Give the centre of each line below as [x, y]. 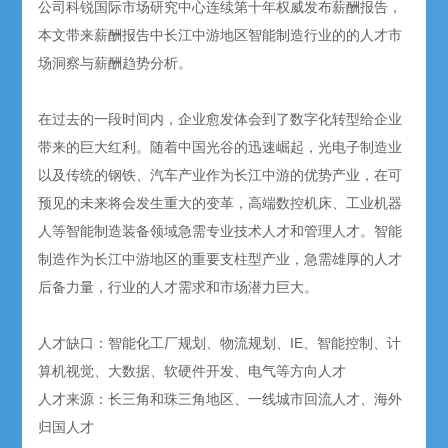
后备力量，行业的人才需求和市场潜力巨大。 [178, 287]
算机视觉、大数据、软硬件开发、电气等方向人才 [192, 371]
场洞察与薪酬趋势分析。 [115, 63]
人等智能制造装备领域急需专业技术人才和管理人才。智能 [220, 231]
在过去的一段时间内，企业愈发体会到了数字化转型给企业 [220, 119]
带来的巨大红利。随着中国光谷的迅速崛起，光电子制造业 [220, 147]
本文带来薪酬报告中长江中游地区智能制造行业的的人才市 [220, 35]
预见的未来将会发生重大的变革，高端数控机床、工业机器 [220, 203]
